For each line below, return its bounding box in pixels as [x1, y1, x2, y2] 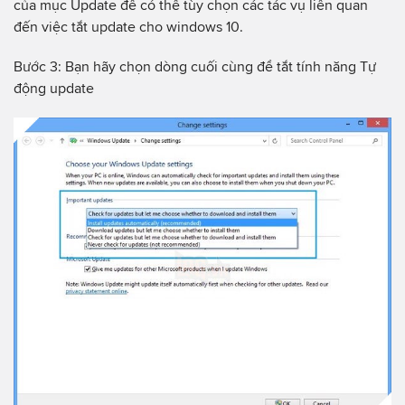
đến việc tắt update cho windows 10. [14, 18, 243, 34]
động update [14, 80, 98, 96]
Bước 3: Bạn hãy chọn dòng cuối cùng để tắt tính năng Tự [14, 58, 376, 74]
